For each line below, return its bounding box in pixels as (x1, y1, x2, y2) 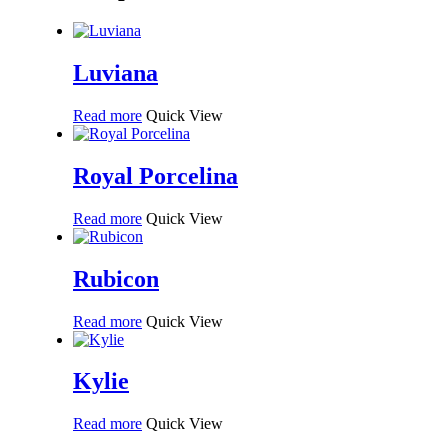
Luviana (73, 60, 158, 87)
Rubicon (73, 265, 159, 292)
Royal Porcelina (73, 162, 238, 189)
